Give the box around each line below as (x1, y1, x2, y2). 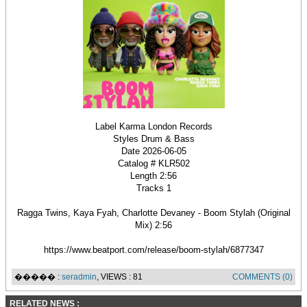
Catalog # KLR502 (117, 158, 190, 169)
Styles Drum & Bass (112, 134, 195, 144)
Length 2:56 (130, 171, 177, 181)
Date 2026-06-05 (121, 146, 186, 156)
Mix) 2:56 (135, 220, 172, 230)
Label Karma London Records (95, 121, 212, 132)
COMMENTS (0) (232, 272, 293, 282)
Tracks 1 (136, 183, 171, 193)
